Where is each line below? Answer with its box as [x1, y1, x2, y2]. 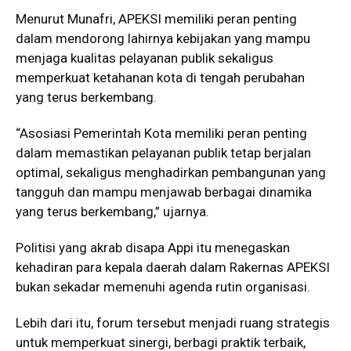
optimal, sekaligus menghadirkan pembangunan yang [16, 165, 326, 180]
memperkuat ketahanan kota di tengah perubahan [16, 70, 305, 85]
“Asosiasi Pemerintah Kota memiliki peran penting [16, 125, 307, 141]
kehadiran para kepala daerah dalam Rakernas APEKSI [16, 259, 330, 275]
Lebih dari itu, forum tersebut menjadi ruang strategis [16, 315, 330, 331]
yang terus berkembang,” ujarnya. [16, 204, 209, 219]
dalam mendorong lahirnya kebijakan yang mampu [16, 31, 310, 46]
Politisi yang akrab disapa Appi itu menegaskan [16, 240, 290, 255]
